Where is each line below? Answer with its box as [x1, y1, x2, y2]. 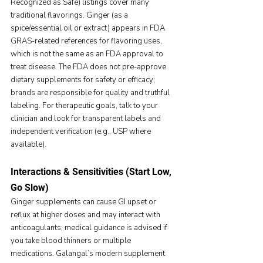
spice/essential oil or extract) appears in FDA [11, 23, 167, 34]
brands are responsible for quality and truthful [11, 87, 171, 99]
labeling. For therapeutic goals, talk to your [11, 100, 160, 112]
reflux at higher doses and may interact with [11, 210, 162, 221]
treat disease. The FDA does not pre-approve [11, 62, 168, 73]
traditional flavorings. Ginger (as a [11, 10, 130, 21]
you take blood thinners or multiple [11, 235, 133, 247]
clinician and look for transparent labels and [11, 113, 163, 124]
